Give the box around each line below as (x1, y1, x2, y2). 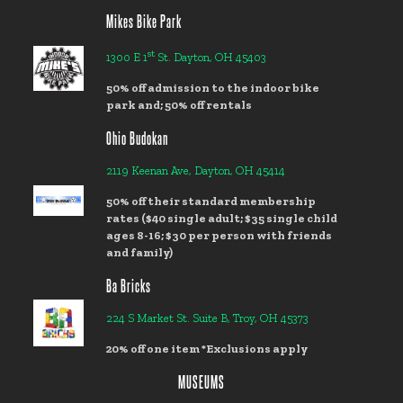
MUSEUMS (178, 371, 225, 392)
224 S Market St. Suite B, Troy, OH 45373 (106, 311, 309, 326)
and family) (106, 246, 174, 260)
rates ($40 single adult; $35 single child (106, 211, 338, 226)
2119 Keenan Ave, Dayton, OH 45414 (106, 164, 286, 178)
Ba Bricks (106, 274, 152, 296)
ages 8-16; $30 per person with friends (106, 228, 333, 243)
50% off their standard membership (106, 194, 317, 209)
